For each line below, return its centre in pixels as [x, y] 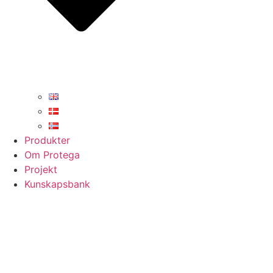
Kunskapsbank [57, 184]
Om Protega [52, 155]
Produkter [47, 140]
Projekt [41, 170]
